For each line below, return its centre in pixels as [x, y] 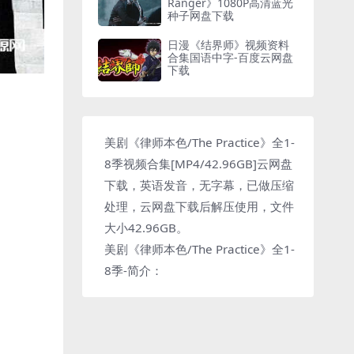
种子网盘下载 [201, 15]
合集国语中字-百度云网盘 [231, 58]
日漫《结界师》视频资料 [229, 45]
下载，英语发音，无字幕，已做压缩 [200, 185]
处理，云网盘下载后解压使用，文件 [200, 206]
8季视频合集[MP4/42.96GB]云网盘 [199, 163]
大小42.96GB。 [147, 227]
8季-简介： [134, 270]
